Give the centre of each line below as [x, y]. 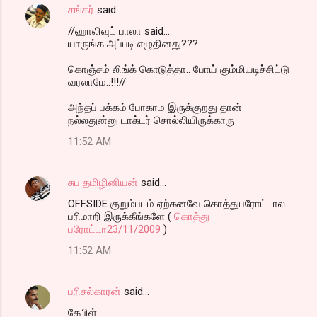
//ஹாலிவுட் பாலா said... [119, 31]
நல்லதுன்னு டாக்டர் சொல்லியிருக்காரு [151, 120]
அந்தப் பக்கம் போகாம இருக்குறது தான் [155, 107]
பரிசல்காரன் [94, 291]
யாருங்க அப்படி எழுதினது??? [133, 44]
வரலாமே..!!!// [97, 82]
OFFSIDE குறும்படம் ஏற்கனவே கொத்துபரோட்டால [177, 203]
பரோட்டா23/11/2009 [116, 229]
